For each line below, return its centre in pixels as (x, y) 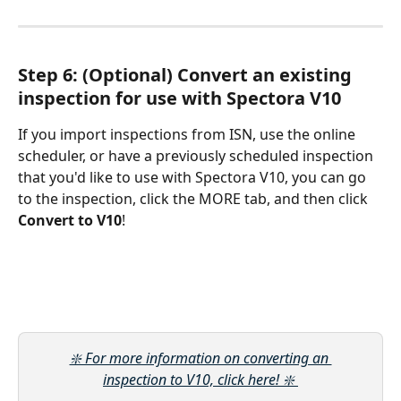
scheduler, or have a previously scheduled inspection (197, 155)
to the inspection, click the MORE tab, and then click (195, 198)
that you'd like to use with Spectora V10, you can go (194, 177)
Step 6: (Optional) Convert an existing (187, 74)
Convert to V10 (70, 220)
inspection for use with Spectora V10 (179, 98)
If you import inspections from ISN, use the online (188, 134)
